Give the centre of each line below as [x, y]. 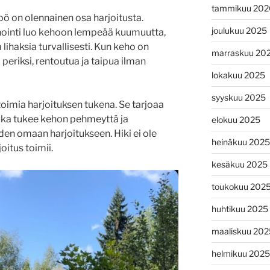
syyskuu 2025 [238, 97]
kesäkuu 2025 [239, 164]
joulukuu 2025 [239, 30]
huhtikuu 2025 [240, 209]
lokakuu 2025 [238, 75]
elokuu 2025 [236, 119]
